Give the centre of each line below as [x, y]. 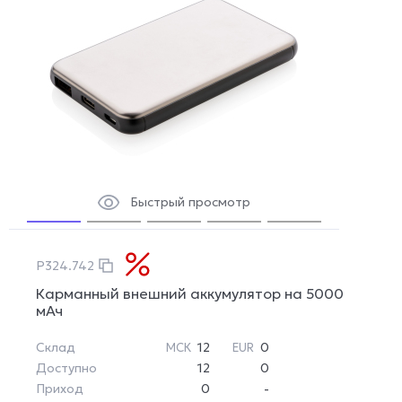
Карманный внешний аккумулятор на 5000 [190, 294]
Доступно [66, 368]
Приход [60, 389]
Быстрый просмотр [190, 202]
